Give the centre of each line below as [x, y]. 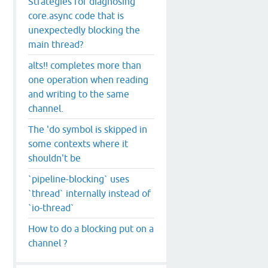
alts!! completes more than [85, 65]
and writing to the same [79, 94]
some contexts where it [78, 143]
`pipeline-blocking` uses [79, 179]
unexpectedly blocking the [84, 30]
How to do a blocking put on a [91, 228]
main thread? [56, 44]
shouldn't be [54, 158]
